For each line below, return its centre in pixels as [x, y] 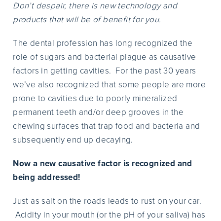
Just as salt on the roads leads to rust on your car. [107, 201]
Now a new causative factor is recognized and [103, 164]
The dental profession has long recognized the [103, 43]
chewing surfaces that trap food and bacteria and [107, 126]
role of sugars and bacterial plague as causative [105, 57]
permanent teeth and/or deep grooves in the [98, 112]
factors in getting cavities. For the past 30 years [105, 71]
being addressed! [47, 177]
